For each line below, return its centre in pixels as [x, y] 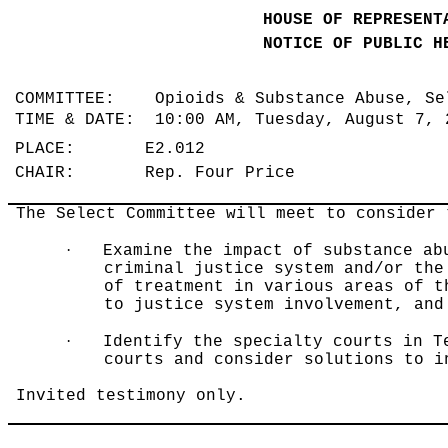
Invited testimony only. [131, 396]
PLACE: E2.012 [115, 149]
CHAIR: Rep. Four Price [160, 173]
